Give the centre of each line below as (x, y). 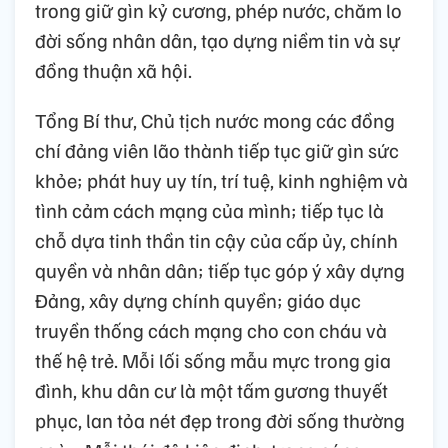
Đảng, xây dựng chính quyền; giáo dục (198, 300)
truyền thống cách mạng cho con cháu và (211, 330)
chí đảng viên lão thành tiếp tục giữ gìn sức (217, 150)
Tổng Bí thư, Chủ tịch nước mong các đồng (215, 120)
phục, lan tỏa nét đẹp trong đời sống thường (220, 420)
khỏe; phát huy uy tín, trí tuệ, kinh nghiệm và (221, 180)
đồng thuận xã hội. (113, 70)
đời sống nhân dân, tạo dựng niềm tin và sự (217, 40)
